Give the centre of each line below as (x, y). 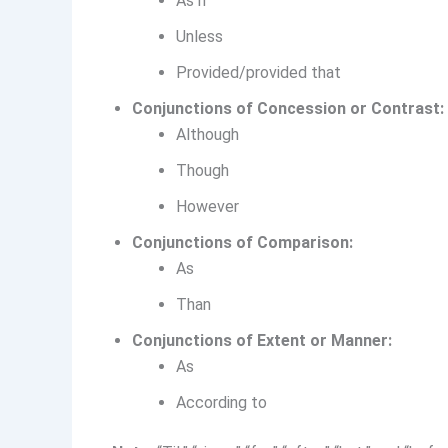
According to (221, 403)
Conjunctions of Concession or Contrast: (288, 109)
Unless (199, 37)
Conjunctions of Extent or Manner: (262, 341)
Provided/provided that (258, 73)
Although (207, 135)
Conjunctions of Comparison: (242, 243)
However (207, 207)
